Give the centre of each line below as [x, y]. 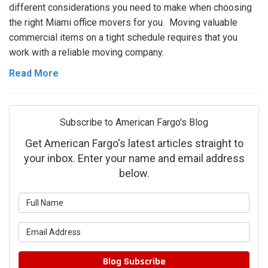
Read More [34, 74]
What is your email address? [197, 229]
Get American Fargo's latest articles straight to [134, 144]
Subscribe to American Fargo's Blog [134, 123]
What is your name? [178, 200]
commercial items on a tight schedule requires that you [123, 38]
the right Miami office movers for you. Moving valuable [123, 23]
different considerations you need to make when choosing [130, 8]
